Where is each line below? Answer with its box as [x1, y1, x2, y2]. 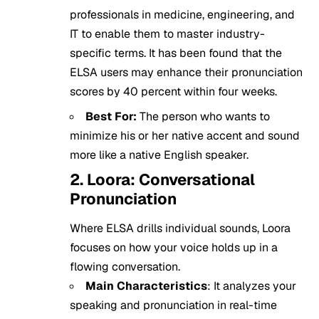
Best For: [85, 108, 137, 124]
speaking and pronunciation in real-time [70, 298, 277, 313]
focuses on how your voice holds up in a [70, 240, 278, 256]
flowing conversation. [70, 259, 180, 275]
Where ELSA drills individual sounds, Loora [70, 221, 291, 236]
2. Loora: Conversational [70, 169, 255, 189]
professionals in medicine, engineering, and [70, 6, 295, 22]
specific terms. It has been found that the [70, 45, 282, 61]
